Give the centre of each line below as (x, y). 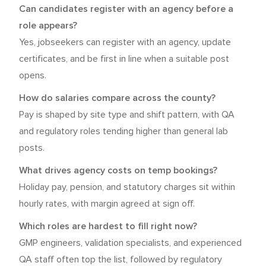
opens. (33, 75)
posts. (32, 148)
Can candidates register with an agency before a (126, 9)
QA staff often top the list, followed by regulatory (121, 259)
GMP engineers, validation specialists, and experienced (130, 243)
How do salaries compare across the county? (117, 98)
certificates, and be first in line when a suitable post (124, 59)
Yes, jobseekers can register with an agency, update (125, 42)
